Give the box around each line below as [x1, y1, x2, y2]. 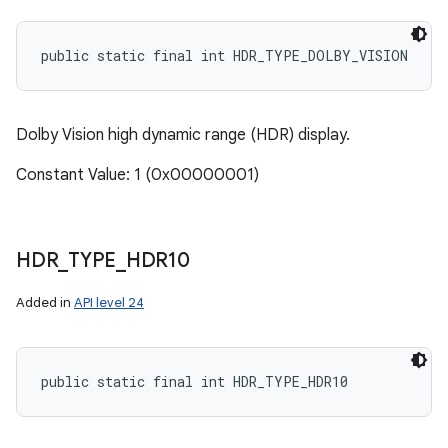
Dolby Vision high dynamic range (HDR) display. [16, 125, 350, 145]
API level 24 [74, 294, 144, 311]
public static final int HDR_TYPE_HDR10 [41, 372, 348, 391]
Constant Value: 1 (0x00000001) [16, 165, 259, 185]
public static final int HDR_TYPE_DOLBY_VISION [41, 46, 408, 65]
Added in [16, 294, 74, 311]
